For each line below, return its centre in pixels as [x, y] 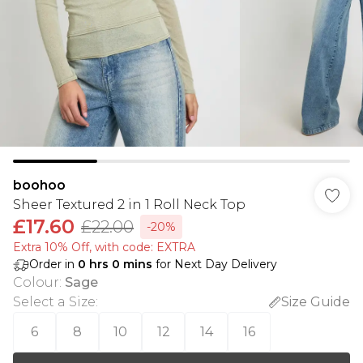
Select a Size [54, 302]
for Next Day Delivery [215, 264]
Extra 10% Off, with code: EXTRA [104, 247]
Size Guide [316, 302]
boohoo [39, 185]
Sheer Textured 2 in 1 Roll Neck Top [129, 205]
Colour [36, 282]
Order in [53, 264]
